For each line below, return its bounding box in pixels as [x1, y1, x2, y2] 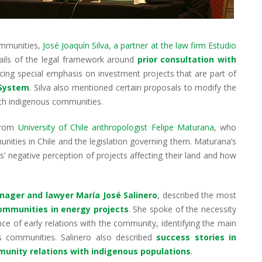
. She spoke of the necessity [128, 203, 237, 215]
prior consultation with [137, 53, 237, 65]
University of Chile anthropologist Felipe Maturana [18, 121, 214, 133]
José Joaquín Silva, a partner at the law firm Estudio [43, 39, 237, 51]
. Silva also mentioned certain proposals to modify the [29, 81, 237, 93]
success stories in [156, 231, 237, 243]
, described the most [157, 189, 237, 201]
